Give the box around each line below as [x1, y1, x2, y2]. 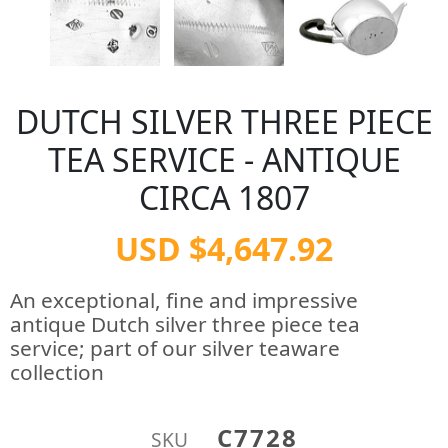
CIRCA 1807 [138, 176, 310, 219]
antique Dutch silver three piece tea [10, 310, 360, 338]
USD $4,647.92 [115, 227, 333, 270]
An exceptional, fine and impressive [10, 286, 358, 314]
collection [10, 358, 104, 386]
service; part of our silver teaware [10, 334, 340, 362]
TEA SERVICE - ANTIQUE [47, 138, 401, 181]
